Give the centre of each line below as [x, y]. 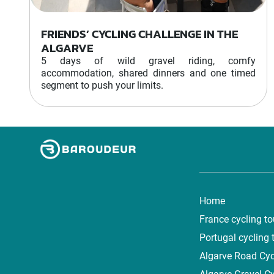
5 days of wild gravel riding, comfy [149, 61]
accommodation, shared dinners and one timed [149, 73]
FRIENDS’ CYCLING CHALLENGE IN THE [139, 34]
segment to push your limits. [102, 85]
